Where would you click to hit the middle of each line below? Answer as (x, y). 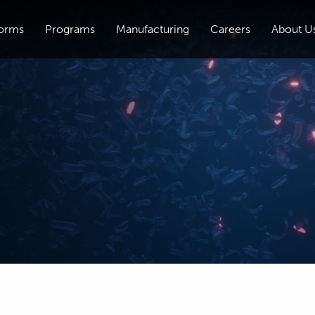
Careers (231, 29)
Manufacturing (153, 29)
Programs (70, 29)
